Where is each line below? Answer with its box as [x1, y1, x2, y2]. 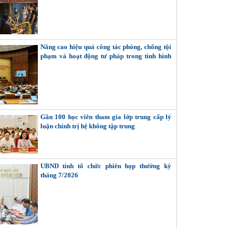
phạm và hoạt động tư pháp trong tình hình [40, 52, 171, 60]
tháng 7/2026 [40, 171, 78, 179]
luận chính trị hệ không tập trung [40, 122, 135, 130]
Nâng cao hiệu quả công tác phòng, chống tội [40, 43, 171, 51]
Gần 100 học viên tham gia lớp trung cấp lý [40, 113, 171, 121]
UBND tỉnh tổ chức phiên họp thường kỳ [40, 162, 171, 170]
